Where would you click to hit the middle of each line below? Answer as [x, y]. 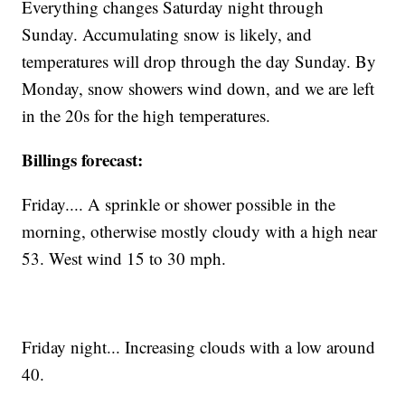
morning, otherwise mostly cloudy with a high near [200, 231]
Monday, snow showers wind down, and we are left [198, 89]
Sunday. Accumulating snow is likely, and [167, 34]
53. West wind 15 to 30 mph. [124, 259]
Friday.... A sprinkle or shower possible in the [179, 204]
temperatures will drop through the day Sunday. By [199, 61]
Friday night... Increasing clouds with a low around [199, 347]
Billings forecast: [83, 160]
